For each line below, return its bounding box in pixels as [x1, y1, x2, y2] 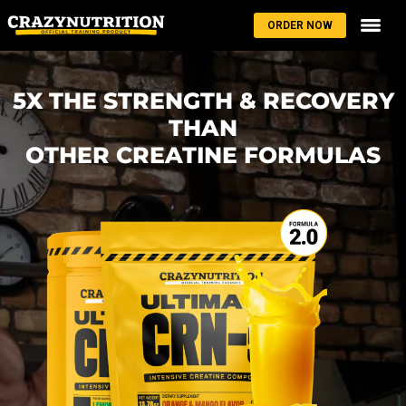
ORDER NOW [267, 19, 333, 33]
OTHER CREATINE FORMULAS [25, 141, 381, 169]
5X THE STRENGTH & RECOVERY [12, 87, 394, 114]
